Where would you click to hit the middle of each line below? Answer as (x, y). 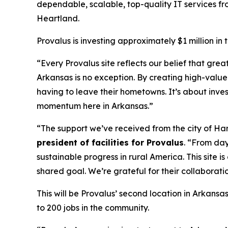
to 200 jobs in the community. (93, 208)
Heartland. (58, 18)
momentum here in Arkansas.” (95, 106)
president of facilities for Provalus (110, 142)
